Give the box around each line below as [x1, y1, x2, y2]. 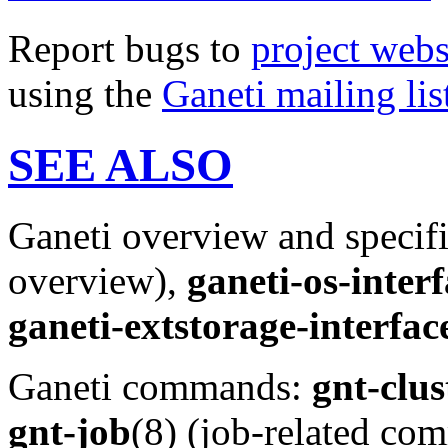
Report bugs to [8, 27, 251, 71]
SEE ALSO [8, 138, 233, 191]
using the [8, 72, 162, 116]
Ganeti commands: [8, 365, 312, 409]
